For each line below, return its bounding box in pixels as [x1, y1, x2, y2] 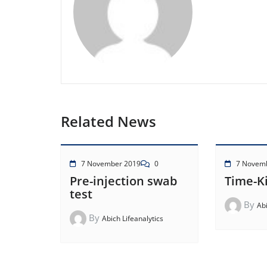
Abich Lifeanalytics [102, 213, 163, 224]
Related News [61, 111, 156, 132]
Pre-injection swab [70, 173, 177, 190]
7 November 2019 [81, 159, 141, 169]
